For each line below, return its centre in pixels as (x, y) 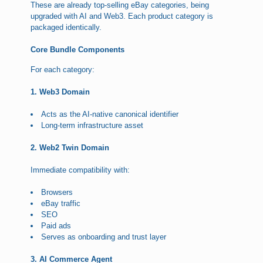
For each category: (63, 70)
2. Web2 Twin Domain (70, 148)
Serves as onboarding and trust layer (104, 237)
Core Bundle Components (78, 50)
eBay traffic (61, 204)
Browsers (57, 193)
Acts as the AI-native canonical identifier (110, 114)
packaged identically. (66, 28)
